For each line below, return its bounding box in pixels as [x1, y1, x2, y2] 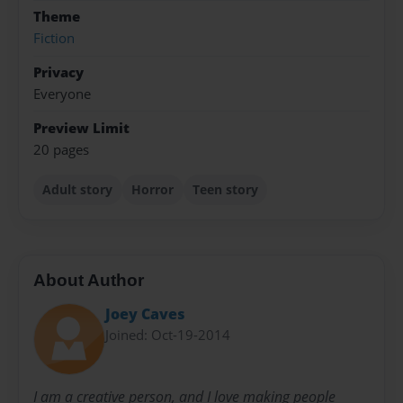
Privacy [33, 62, 84, 82]
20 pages [33, 139, 89, 159]
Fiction [33, 29, 75, 49]
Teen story [192, 180, 258, 198]
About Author [33, 271, 144, 291]
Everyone [33, 85, 91, 104]
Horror [131, 180, 175, 198]
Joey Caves [105, 303, 185, 324]
